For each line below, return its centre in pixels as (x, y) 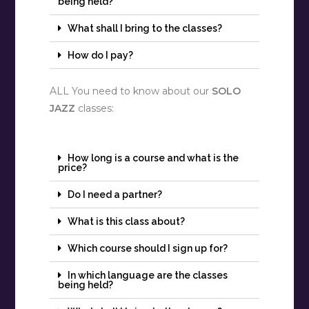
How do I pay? (101, 56)
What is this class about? (127, 222)
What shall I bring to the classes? (145, 29)
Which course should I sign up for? (148, 249)
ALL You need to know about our (131, 91)
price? (73, 168)
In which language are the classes (148, 276)
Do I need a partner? (115, 195)
